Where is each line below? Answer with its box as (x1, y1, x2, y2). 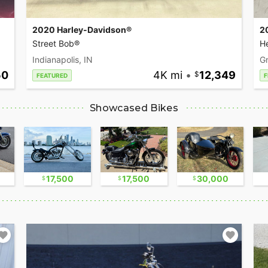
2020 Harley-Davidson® (32, 25, 132, 35)
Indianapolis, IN (32, 54, 93, 65)
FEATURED (36, 72, 68, 80)
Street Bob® (32, 38, 80, 49)
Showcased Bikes (90, 102, 178, 114)
